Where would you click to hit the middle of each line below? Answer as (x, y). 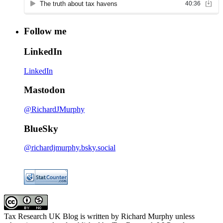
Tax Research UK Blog (41, 217)
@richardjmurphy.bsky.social (70, 148)
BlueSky (41, 128)
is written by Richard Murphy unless (136, 217)
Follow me (45, 31)
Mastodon (45, 90)
